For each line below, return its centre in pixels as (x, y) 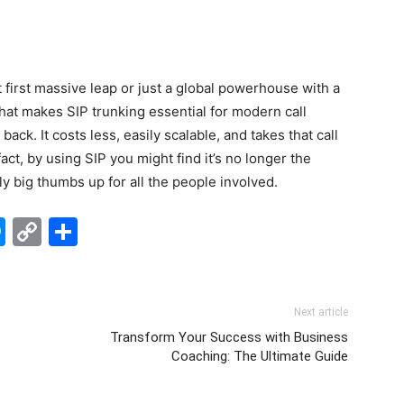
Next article (321, 312)
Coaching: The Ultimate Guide (260, 356)
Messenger (82, 231)
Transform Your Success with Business (229, 337)
